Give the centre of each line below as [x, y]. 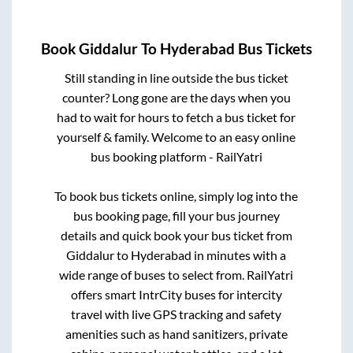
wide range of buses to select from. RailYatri [176, 274]
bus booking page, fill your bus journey [176, 215]
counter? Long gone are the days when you [176, 97]
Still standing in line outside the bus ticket [176, 77]
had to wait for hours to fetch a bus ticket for [176, 117]
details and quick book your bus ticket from [176, 235]
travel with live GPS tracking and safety [176, 314]
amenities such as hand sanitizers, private [176, 333]
